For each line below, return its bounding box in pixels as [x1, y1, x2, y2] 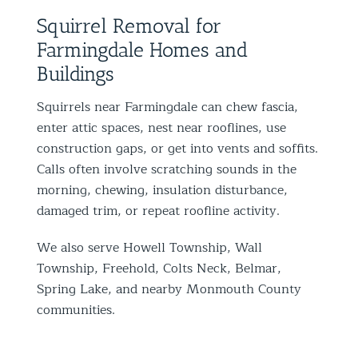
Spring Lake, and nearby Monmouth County [37, 278, 301, 300]
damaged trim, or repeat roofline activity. [37, 200, 280, 221]
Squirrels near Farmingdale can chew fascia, [37, 96, 298, 117]
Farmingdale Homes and [37, 37, 248, 62]
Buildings [37, 61, 114, 86]
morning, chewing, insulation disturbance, [37, 179, 288, 201]
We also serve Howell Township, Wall [37, 237, 262, 258]
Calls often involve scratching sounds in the [37, 158, 296, 180]
